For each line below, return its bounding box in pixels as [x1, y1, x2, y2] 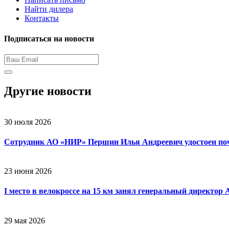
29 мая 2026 [4, 216, 45, 225]
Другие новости [4, 84, 91, 98]
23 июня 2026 [4, 167, 52, 176]
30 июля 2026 [4, 117, 51, 126]
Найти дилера [25, 5, 73, 14]
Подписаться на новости [4, 34, 94, 43]
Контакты [25, 14, 59, 23]
